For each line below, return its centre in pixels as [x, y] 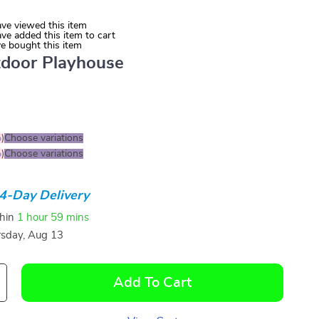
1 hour [33, 217]
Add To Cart [153, 283]
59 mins [70, 217]
